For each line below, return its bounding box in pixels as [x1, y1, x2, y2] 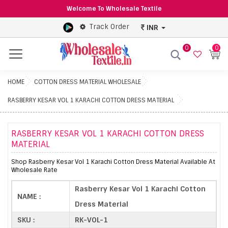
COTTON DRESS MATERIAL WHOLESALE [34, 77, 141, 86]
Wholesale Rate [11, 165, 58, 174]
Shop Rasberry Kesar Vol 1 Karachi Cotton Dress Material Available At [11, 157, 215, 166]
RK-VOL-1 [75, 215, 108, 224]
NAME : [17, 191, 41, 201]
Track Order [89, 22, 129, 32]
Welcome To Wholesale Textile [66, 5, 162, 13]
